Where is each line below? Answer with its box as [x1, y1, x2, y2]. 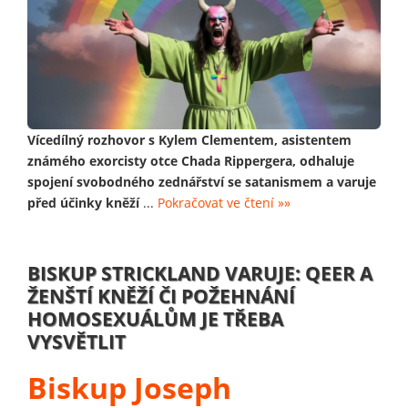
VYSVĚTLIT [27, 329, 126, 355]
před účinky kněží [27, 194, 139, 212]
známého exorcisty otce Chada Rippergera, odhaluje [27, 152, 354, 170]
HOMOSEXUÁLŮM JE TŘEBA [27, 306, 283, 332]
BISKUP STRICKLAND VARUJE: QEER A [27, 260, 372, 287]
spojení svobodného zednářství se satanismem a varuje [27, 173, 376, 191]
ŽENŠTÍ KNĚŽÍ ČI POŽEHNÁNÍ [27, 283, 295, 310]
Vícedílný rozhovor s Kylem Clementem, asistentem [27, 131, 352, 149]
